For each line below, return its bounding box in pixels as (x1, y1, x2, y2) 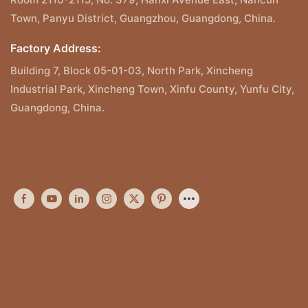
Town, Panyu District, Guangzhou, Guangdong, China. (10, 11, 276, 25)
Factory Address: (10, 41, 101, 56)
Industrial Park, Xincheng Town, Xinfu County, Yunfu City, (10, 82, 294, 96)
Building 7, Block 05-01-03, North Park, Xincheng (10, 64, 253, 78)
